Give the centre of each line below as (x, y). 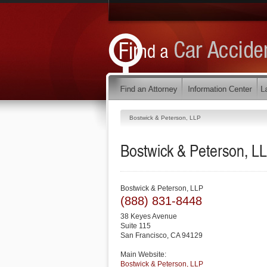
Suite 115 (136, 226)
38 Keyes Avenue (149, 216)
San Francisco (144, 235)
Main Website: (143, 254)
